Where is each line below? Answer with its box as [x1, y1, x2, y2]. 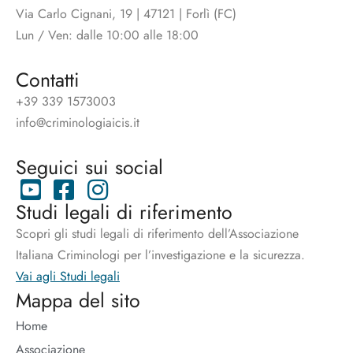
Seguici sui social [16, 153, 163, 182]
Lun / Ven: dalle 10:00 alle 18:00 [16, 26, 199, 45]
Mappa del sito [16, 286, 140, 315]
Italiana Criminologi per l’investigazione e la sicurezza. [16, 246, 305, 265]
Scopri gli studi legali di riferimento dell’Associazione [16, 225, 299, 243]
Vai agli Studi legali [16, 267, 120, 286]
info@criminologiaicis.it [16, 113, 139, 132]
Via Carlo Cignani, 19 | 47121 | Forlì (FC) [16, 5, 236, 24]
